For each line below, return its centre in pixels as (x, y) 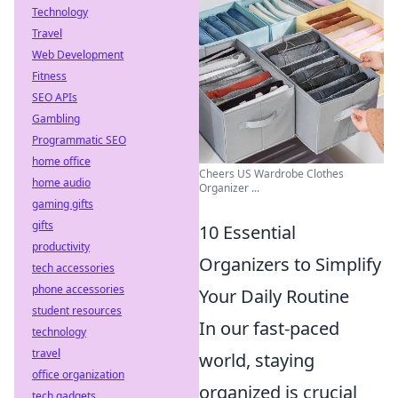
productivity (61, 247)
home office (61, 161)
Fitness (49, 76)
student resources (77, 310)
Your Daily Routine (274, 296)
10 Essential (247, 232)
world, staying (257, 360)
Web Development (78, 55)
